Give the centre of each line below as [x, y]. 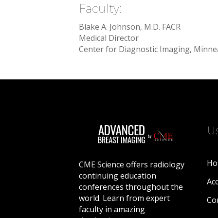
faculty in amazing [112, 209]
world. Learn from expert [124, 198]
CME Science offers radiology [132, 164]
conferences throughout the [131, 187]
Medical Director [109, 38]
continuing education [118, 175]
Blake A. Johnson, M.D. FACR [130, 27]
